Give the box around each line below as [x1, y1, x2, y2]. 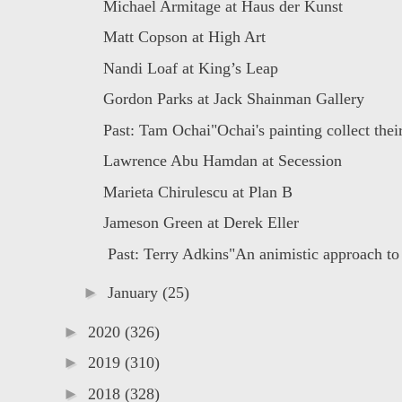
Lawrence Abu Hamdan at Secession [102, 152, 342, 170]
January [107, 284, 162, 302]
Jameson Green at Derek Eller [102, 214, 299, 232]
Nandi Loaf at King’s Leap [102, 58, 278, 77]
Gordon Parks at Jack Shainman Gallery [102, 90, 364, 109]
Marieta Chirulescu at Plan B [102, 182, 293, 201]
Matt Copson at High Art [102, 28, 266, 47]
